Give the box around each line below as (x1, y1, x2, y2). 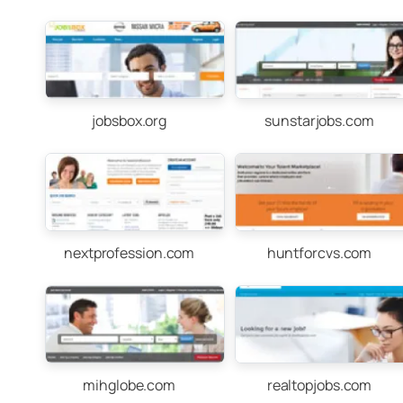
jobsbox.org (92, 111, 167, 130)
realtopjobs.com (266, 375, 372, 395)
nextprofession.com (64, 243, 195, 263)
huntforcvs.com (266, 243, 372, 263)
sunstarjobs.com (264, 111, 374, 130)
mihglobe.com (83, 375, 176, 395)
